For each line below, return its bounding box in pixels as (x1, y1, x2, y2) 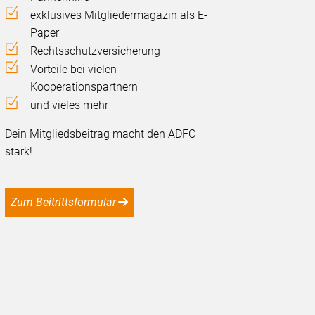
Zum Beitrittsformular (17, 195, 117, 210)
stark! (5, 145, 33, 159)
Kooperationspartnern (30, 80, 139, 94)
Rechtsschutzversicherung (30, 44, 161, 58)
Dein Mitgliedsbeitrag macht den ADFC (5, 127, 196, 141)
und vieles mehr (30, 98, 109, 112)
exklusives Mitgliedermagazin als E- (30, 8, 208, 22)
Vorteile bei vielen (30, 63, 117, 77)
